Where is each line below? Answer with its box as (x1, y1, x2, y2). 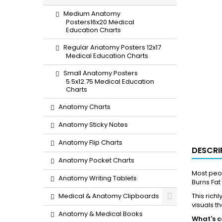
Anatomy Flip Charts (58, 138, 122, 147)
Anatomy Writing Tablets (58, 173, 137, 183)
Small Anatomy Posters (63, 68, 138, 78)
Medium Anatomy (63, 9, 120, 18)
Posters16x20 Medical (66, 17, 134, 27)
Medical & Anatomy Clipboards (58, 191, 159, 201)
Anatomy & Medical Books (58, 209, 143, 219)
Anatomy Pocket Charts (58, 156, 134, 165)
